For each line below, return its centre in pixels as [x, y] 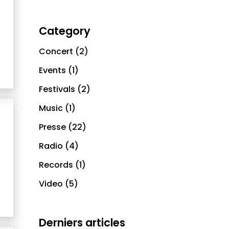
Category [65, 31]
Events [52, 70]
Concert [56, 51]
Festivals [57, 89]
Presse [52, 127]
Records [56, 165]
